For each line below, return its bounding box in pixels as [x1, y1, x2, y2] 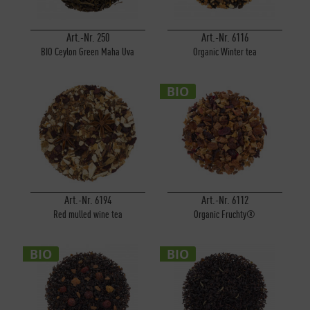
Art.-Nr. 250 [66, 30, 109, 45]
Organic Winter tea [192, 46, 257, 58]
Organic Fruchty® [194, 208, 256, 221]
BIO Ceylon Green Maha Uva [41, 46, 135, 58]
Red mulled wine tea [53, 208, 122, 221]
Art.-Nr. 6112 [201, 193, 248, 208]
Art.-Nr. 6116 [201, 30, 248, 45]
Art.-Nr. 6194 [64, 193, 111, 208]
